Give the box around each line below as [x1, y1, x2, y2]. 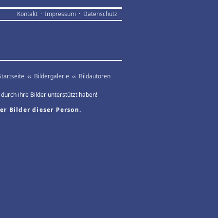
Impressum [45, 10, 76, 18]
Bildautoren [79, 72, 110, 80]
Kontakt [17, 10, 37, 18]
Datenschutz [83, 10, 117, 18]
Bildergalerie [34, 72, 69, 80]
